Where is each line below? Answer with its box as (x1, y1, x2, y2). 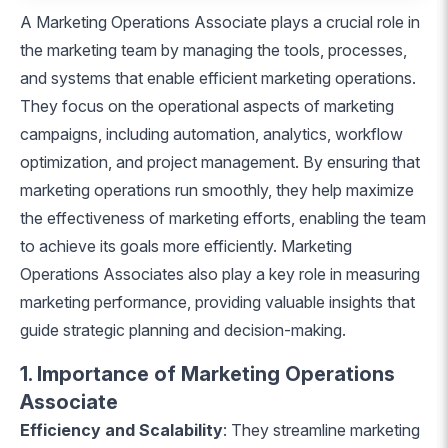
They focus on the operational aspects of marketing (20, 96, 394, 116)
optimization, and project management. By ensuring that (20, 152, 420, 172)
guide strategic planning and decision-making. (20, 320, 346, 340)
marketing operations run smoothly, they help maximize (20, 180, 414, 200)
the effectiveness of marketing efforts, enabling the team (20, 208, 426, 228)
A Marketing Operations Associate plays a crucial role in (20, 12, 420, 32)
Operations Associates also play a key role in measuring (20, 264, 420, 284)
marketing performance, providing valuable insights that (20, 292, 415, 312)
